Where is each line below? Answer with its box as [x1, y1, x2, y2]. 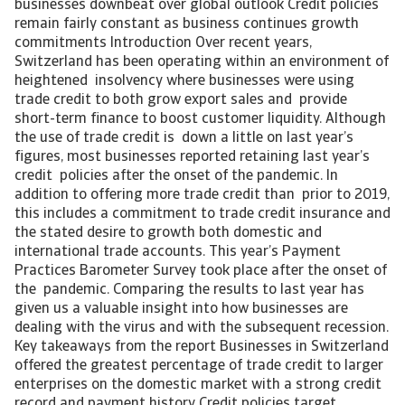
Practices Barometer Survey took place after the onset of [14, 264, 387, 278]
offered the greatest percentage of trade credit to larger [14, 359, 383, 373]
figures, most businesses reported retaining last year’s [14, 150, 370, 165]
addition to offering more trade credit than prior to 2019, [14, 188, 390, 202]
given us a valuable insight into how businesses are [14, 302, 348, 316]
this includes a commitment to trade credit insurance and [14, 207, 391, 221]
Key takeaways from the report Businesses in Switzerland [14, 340, 389, 354]
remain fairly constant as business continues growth [14, 17, 359, 32]
